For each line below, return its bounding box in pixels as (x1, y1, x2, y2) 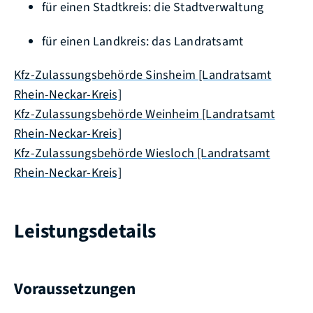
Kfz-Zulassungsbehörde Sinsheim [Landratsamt (14, 66, 272, 85)
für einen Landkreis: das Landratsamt (42, 33, 244, 51)
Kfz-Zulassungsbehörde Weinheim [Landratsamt (14, 105, 275, 124)
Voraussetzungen (14, 277, 136, 301)
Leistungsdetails (14, 217, 156, 245)
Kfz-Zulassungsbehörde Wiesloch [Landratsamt (14, 145, 270, 163)
